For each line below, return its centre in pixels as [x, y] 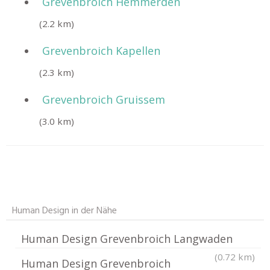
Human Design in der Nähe [64, 211]
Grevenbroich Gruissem [104, 99]
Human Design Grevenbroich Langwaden [127, 239]
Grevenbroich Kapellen [101, 51]
